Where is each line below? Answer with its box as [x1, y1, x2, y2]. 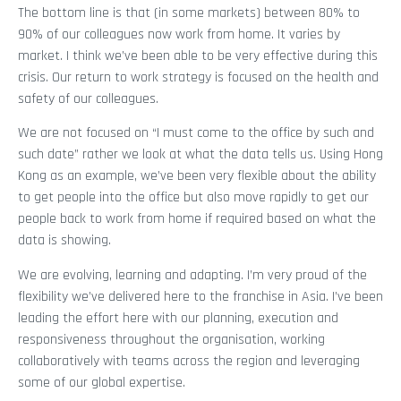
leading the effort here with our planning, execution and [18, 308, 338, 328]
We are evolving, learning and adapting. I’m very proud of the [18, 265, 367, 285]
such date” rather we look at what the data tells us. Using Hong [18, 145, 383, 165]
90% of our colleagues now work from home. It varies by [18, 24, 340, 44]
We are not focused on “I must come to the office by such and [18, 124, 374, 143]
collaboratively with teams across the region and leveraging [18, 351, 360, 371]
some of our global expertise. [18, 372, 185, 392]
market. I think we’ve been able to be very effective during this [18, 46, 378, 65]
